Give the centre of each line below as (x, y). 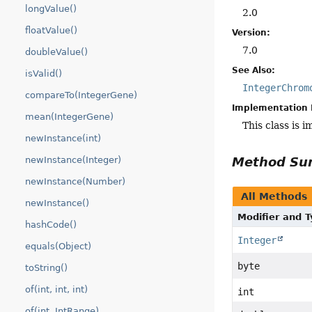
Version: (251, 33)
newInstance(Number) (75, 181)
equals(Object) (58, 246)
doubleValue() (56, 52)
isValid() (44, 73)
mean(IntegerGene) (69, 117)
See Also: (254, 71)
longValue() (51, 9)
